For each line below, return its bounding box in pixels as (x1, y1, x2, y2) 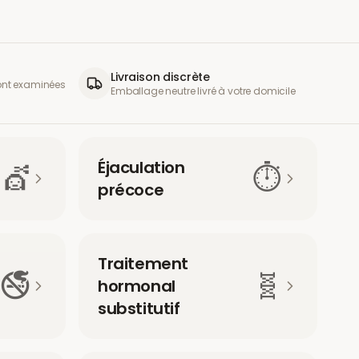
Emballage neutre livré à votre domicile (111, 84, 296, 98)
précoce (98, 179, 164, 201)
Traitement (98, 252, 188, 275)
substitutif (98, 297, 180, 320)
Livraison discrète (111, 69, 211, 85)
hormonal (98, 275, 175, 297)
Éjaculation (98, 156, 185, 179)
